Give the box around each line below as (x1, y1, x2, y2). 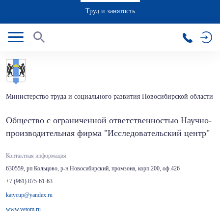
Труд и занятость (85, 7, 135, 15)
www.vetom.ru (6, 206, 41, 213)
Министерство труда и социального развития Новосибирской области (6, 93, 213, 100)
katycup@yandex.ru (6, 192, 53, 198)
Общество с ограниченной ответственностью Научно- (6, 115, 212, 125)
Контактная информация (6, 152, 66, 159)
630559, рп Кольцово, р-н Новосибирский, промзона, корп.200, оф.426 (6, 165, 180, 172)
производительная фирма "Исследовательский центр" (6, 128, 210, 138)
